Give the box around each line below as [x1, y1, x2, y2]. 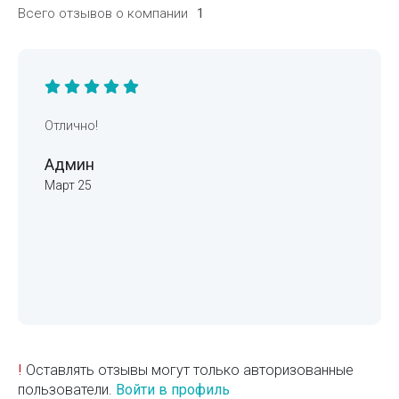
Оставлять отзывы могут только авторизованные [22, 361, 354, 379]
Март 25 [45, 177, 92, 192]
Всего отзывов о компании [18, 4, 188, 21]
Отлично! [45, 117, 98, 134]
